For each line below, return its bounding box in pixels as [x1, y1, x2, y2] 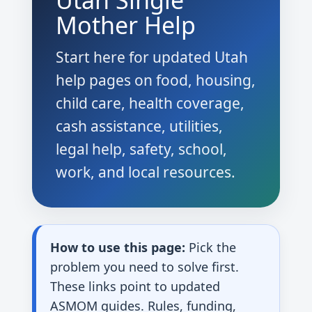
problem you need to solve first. [50, 258, 239, 275]
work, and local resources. [56, 162, 235, 182]
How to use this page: [50, 239, 185, 256]
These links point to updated [50, 278, 220, 295]
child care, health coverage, [56, 93, 244, 113]
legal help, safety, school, [56, 139, 227, 159]
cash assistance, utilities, [56, 116, 223, 136]
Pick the [185, 239, 236, 256]
